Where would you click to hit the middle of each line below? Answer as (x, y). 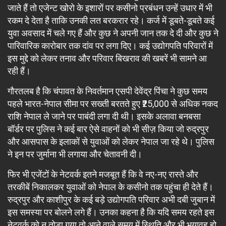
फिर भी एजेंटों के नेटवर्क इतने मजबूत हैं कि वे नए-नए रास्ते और (103, 174)
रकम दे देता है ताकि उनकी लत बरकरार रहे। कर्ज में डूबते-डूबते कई (111, 20)
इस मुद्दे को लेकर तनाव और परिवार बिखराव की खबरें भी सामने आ (107, 58)
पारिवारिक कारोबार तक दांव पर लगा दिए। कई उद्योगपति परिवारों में (110, 45)
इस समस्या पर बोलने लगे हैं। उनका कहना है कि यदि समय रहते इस (111, 212)
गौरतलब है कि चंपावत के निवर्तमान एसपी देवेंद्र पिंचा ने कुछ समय (107, 91)
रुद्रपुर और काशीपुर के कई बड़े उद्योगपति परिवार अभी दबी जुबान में (111, 199)
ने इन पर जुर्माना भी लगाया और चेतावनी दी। (75, 154)
